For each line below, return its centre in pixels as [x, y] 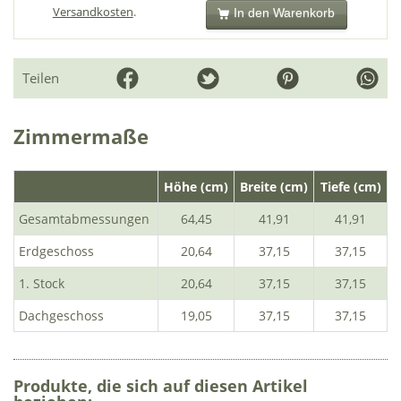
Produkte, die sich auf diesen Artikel [161, 386]
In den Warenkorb [285, 13]
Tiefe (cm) [350, 187]
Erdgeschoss [56, 252]
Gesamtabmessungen [84, 219]
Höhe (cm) [196, 187]
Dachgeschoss [61, 316]
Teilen [41, 78]
